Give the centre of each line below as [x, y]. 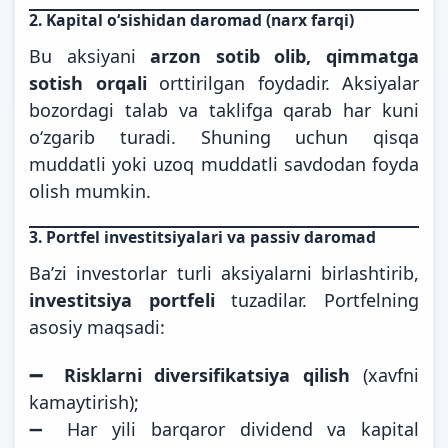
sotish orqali [88, 82]
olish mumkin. [90, 190]
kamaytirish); [84, 401]
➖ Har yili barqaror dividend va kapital [224, 428]
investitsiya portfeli [122, 299]
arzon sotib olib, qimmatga [285, 55]
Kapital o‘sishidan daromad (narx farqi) [200, 19]
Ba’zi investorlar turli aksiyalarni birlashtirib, [224, 272]
